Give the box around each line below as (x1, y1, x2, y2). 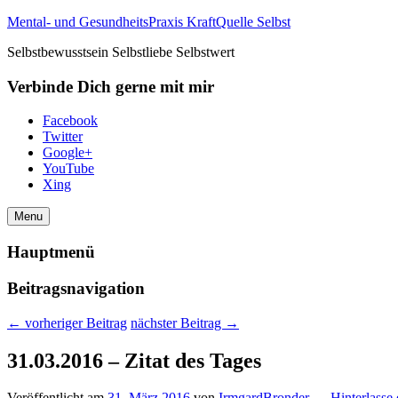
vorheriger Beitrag (21, 314, 127, 330)
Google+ (43, 145, 92, 161)
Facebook (43, 113, 98, 129)
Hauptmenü (7, 243, 95, 262)
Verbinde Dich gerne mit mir (7, 76, 214, 96)
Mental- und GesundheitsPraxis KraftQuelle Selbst (7, 14, 291, 29)
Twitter (43, 129, 83, 145)
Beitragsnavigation (7, 278, 145, 298)
